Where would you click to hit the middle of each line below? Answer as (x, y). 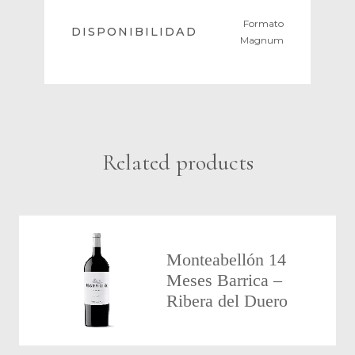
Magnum (261, 40)
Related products (177, 163)
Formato (263, 24)
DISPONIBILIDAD (134, 32)
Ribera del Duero (227, 301)
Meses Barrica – (225, 281)
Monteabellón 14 (227, 260)
